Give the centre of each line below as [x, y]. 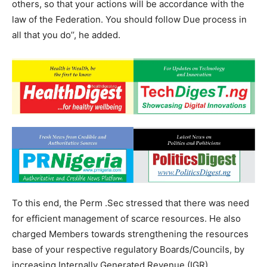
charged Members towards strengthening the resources [130, 234]
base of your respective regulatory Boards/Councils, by [128, 250]
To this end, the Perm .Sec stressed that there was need [131, 203]
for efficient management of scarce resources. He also [126, 219]
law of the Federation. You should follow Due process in [129, 19]
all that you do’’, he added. [66, 35]
